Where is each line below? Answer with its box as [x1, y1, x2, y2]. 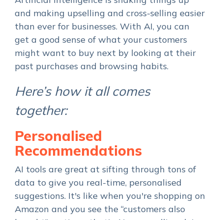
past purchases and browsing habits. [15, 60, 168, 72]
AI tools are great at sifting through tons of [15, 163, 196, 175]
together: [15, 102, 67, 118]
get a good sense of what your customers [15, 33, 187, 45]
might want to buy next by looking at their [15, 47, 196, 58]
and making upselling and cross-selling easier [15, 7, 205, 19]
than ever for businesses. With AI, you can [15, 20, 190, 32]
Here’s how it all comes [15, 82, 150, 99]
